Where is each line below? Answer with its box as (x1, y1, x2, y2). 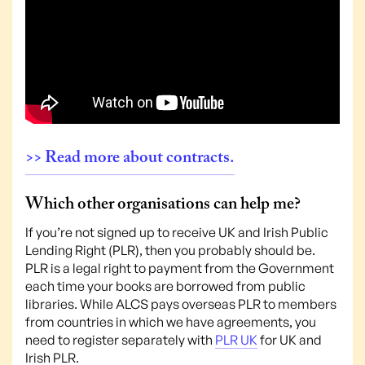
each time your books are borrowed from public (25, 278, 306, 295)
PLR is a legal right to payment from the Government (25, 260, 334, 277)
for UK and (257, 332, 322, 349)
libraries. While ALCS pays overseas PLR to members (25, 296, 336, 313)
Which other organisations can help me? (25, 191, 301, 222)
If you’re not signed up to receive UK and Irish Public (25, 224, 328, 241)
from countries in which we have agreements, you (25, 314, 316, 331)
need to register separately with (25, 332, 215, 349)
